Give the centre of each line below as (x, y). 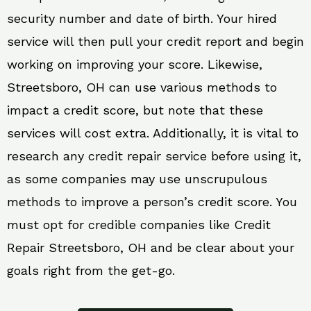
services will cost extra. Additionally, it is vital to (153, 133)
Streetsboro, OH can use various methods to (142, 87)
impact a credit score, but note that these (135, 110)
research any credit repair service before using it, (154, 155)
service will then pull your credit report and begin (155, 41)
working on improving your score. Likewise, (135, 64)
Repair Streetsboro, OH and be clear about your (151, 247)
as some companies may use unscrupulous (137, 178)
